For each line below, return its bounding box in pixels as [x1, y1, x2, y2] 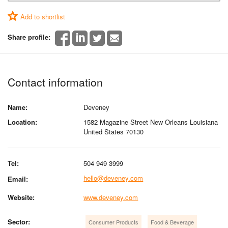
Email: [8, 174, 28, 184]
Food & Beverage [151, 217, 194, 226]
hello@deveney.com [83, 173, 144, 183]
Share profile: [8, 32, 50, 42]
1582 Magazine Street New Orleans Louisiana [83, 117, 218, 127]
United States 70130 [83, 126, 144, 136]
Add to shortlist [20, 12, 65, 21]
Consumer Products [89, 217, 139, 226]
